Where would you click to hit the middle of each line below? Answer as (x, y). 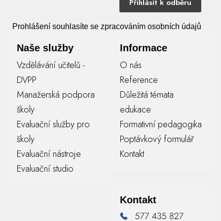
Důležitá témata (147, 94)
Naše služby (45, 48)
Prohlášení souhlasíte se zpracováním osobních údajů (107, 26)
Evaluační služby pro (53, 124)
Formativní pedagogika (161, 124)
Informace (143, 48)
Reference (139, 80)
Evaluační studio (45, 168)
